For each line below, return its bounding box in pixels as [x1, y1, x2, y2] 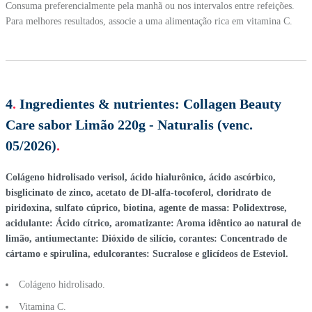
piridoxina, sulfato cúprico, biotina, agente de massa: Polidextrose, [6, 202, 287, 213]
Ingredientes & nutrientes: [19, 95, 180, 111]
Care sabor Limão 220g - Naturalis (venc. [6, 116, 253, 132]
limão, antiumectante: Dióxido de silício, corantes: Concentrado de [6, 233, 287, 244]
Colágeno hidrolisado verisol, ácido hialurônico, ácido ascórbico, [6, 171, 276, 182]
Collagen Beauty [183, 95, 281, 111]
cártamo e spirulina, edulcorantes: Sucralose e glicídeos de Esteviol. [6, 248, 288, 259]
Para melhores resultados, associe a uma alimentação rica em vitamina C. [6, 16, 292, 27]
